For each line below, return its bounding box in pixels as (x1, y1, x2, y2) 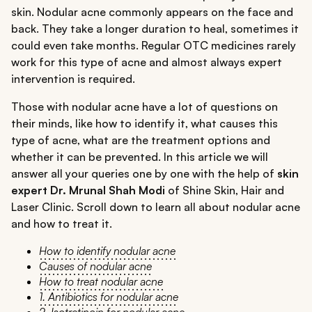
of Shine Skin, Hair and (165, 183, 284, 198)
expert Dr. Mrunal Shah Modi (11, 183, 165, 198)
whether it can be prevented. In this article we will (11, 150, 268, 164)
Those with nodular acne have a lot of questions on (11, 100, 278, 114)
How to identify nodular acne (39, 244, 175, 258)
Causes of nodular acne (39, 259, 152, 274)
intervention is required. (11, 72, 135, 86)
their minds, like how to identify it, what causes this (11, 116, 278, 131)
